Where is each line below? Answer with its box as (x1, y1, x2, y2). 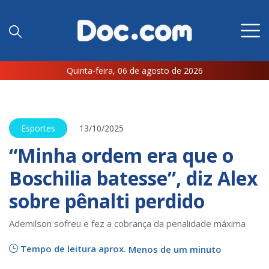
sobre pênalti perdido (9, 188, 205, 214)
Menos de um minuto (128, 243, 222, 255)
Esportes (21, 122, 55, 134)
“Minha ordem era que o (9, 142, 234, 169)
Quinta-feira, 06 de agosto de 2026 (66, 65, 203, 77)
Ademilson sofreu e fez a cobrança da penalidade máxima (9, 217, 246, 230)
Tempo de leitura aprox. (20, 242, 128, 255)
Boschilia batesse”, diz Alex (9, 165, 258, 192)
